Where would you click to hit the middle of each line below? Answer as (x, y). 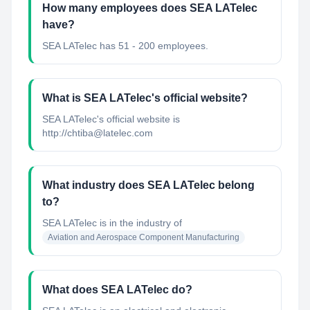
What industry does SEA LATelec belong (148, 185)
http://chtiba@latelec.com (98, 133)
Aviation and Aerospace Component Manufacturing (144, 237)
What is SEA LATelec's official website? (145, 98)
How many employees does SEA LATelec (150, 8)
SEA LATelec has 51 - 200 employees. (125, 46)
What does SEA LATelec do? (117, 290)
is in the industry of (139, 223)
